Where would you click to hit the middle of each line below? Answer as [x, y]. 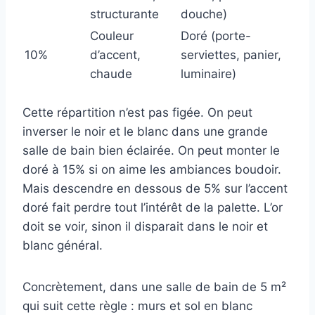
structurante [124, 14]
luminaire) [208, 73]
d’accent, [115, 54]
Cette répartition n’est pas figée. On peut [137, 113]
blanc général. [63, 246]
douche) [204, 14]
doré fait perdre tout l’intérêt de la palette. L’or [153, 208]
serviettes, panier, [231, 54]
